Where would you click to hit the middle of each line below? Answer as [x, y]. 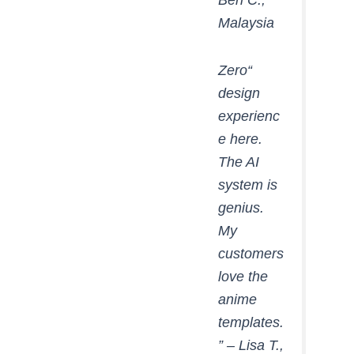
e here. [240, 139]
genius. [241, 207]
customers [250, 253]
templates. [250, 322]
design [239, 93]
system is [247, 185]
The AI [238, 162]
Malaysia [246, 23]
